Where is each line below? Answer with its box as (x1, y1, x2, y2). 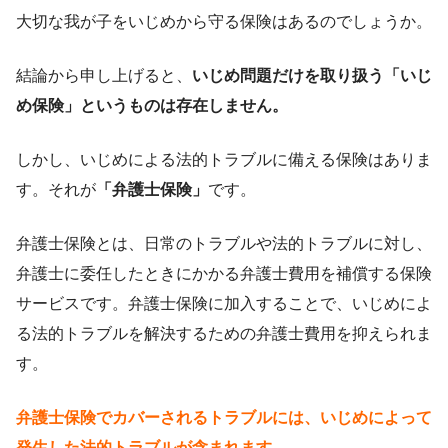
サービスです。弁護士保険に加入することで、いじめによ (16, 295, 432, 313)
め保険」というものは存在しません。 (16, 97, 288, 115)
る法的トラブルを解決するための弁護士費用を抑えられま (16, 325, 432, 343)
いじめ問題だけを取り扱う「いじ (192, 67, 432, 85)
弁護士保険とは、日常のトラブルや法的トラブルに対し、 (16, 235, 432, 253)
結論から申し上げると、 (16, 67, 192, 85)
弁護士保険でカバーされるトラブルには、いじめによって (16, 409, 432, 427)
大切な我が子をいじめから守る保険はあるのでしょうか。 (16, 13, 432, 31)
